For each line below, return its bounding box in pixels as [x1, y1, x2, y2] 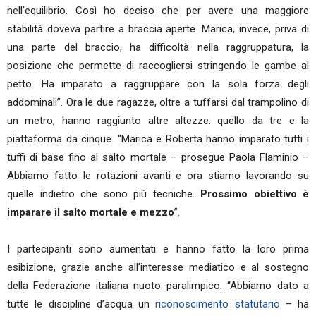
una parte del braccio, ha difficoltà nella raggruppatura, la [7, 41, 309, 54]
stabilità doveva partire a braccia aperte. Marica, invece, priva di [7, 23, 309, 35]
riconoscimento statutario [155, 298, 280, 310]
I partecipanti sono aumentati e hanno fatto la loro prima [7, 243, 309, 255]
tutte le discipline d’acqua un [7, 298, 156, 310]
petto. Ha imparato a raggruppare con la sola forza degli [7, 78, 309, 90]
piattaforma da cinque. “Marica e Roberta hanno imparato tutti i [7, 133, 309, 145]
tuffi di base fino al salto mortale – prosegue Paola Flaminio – [7, 151, 309, 164]
